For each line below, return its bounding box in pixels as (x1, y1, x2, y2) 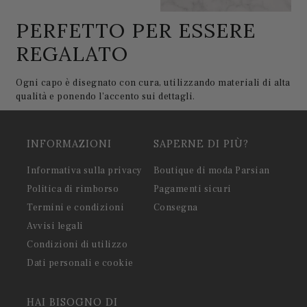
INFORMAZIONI (27, 136, 112, 150)
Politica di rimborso (27, 182, 119, 195)
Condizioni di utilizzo (27, 238, 128, 251)
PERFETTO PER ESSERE (16, 16, 256, 43)
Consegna (153, 201, 198, 214)
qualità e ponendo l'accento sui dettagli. (16, 90, 195, 103)
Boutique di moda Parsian (153, 164, 270, 177)
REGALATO (16, 40, 129, 66)
